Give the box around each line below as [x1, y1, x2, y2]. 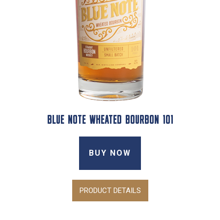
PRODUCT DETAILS [79, 186, 141, 195]
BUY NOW [89, 148, 131, 158]
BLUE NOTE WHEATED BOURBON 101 [47, 114, 173, 127]
